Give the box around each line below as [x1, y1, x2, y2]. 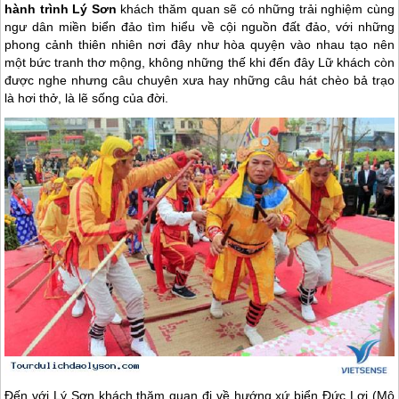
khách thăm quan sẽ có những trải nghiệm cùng [116, 2, 395, 17]
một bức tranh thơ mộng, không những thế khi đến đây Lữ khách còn [4, 55, 395, 70]
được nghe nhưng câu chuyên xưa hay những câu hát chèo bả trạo [4, 73, 395, 88]
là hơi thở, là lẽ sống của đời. [4, 91, 169, 106]
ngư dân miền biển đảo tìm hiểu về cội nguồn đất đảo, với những [4, 20, 395, 35]
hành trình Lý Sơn [4, 2, 117, 17]
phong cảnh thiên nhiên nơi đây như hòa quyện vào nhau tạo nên [4, 37, 395, 53]
